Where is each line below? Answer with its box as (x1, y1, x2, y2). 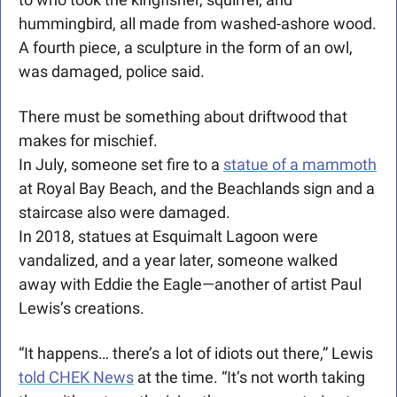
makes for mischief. (19, 131, 158, 151)
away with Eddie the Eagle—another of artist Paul (19, 275, 362, 294)
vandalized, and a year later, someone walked (19, 251, 338, 270)
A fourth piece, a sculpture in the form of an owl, (19, 38, 353, 58)
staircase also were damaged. (19, 203, 230, 222)
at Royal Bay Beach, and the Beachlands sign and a (19, 179, 375, 198)
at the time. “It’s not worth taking (134, 368, 365, 387)
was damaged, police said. (19, 62, 205, 82)
